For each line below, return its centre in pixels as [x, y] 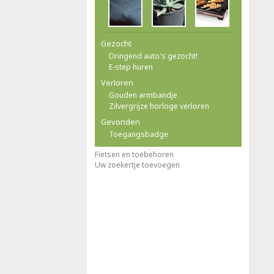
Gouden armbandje [143, 95]
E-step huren [131, 67]
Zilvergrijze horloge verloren [159, 106]
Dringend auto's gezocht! [153, 56]
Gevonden [120, 122]
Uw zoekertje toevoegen [137, 165]
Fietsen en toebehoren [134, 154]
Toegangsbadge [139, 134]
